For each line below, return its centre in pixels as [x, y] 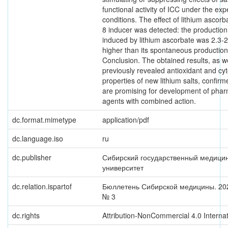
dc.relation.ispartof [42, 186]
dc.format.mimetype [44, 120]
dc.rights [26, 215]
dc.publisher [32, 157]
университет [123, 167]
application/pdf [126, 120]
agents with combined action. [149, 101]
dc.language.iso [38, 138]
